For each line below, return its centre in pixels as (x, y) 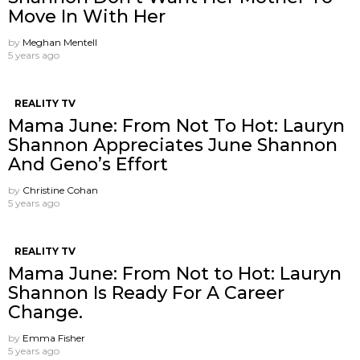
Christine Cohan (60, 190)
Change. (45, 312)
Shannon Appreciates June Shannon (173, 145)
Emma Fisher (54, 337)
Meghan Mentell (60, 42)
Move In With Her (87, 16)
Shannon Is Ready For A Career (146, 292)
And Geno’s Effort (88, 164)
